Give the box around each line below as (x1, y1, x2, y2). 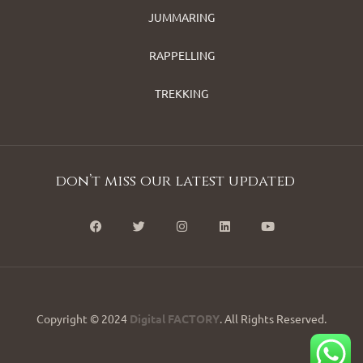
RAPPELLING (148, 48, 215, 63)
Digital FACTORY (130, 311, 220, 327)
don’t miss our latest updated (56, 171, 295, 192)
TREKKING (155, 86, 208, 101)
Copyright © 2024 (36, 311, 130, 327)
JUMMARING (148, 10, 215, 25)
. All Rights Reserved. (220, 311, 327, 327)
